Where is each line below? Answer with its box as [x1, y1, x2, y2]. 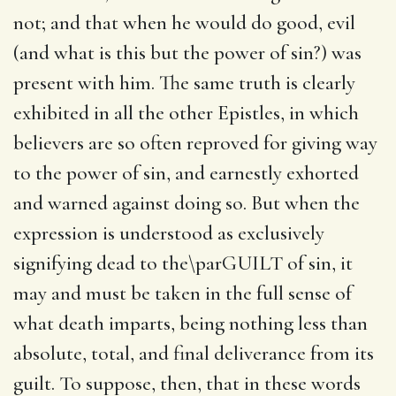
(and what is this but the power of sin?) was [13, 40, 362, 65]
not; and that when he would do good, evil [13, 10, 355, 35]
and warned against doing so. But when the [13, 190, 360, 216]
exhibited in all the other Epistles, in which [13, 100, 359, 126]
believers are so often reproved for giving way [13, 130, 377, 156]
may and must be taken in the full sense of [13, 280, 352, 306]
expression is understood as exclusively [13, 220, 324, 246]
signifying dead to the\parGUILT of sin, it [13, 250, 353, 276]
